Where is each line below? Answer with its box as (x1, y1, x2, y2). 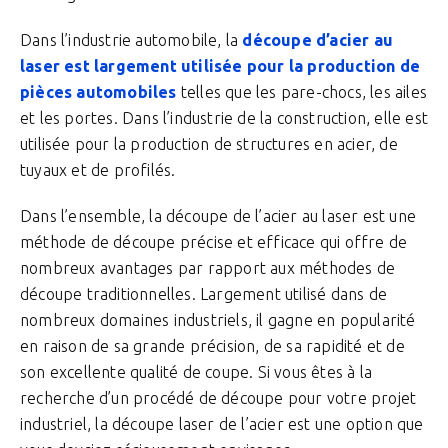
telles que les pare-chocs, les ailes (176, 83, 428, 101)
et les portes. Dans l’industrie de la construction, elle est (20, 109, 429, 127)
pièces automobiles (20, 83, 177, 101)
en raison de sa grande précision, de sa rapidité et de (20, 337, 405, 355)
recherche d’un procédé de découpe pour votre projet (20, 389, 417, 407)
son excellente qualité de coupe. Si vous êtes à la (20, 363, 373, 381)
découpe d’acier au (242, 31, 394, 49)
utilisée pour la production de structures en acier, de (20, 135, 398, 153)
